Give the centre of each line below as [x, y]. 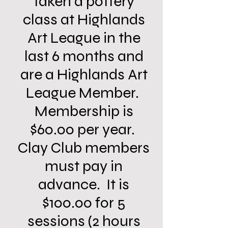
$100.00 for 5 [84, 203]
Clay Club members [84, 148]
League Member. [84, 93]
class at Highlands [84, 19]
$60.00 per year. [84, 129]
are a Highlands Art [84, 74]
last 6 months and [84, 56]
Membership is [84, 111]
